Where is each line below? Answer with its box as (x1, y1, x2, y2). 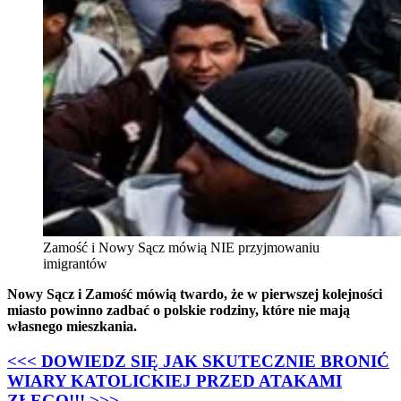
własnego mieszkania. (7, 319, 141, 335)
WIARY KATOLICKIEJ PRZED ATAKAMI (7, 371, 342, 391)
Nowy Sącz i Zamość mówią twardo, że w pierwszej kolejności (7, 286, 382, 303)
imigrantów (43, 256, 107, 272)
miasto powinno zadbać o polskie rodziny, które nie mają (7, 303, 350, 319)
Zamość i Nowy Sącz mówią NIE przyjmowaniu (43, 240, 320, 256)
